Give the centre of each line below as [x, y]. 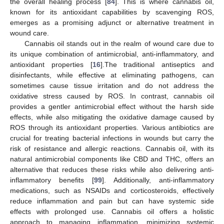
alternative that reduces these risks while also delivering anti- [112, 169]
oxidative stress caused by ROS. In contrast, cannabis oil [112, 96]
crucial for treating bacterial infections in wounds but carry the [112, 138]
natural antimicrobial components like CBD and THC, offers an [112, 159]
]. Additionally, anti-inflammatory [158, 180]
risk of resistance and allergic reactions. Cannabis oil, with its [112, 148]
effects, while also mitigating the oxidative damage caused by [112, 117]
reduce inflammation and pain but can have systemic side [112, 201]
